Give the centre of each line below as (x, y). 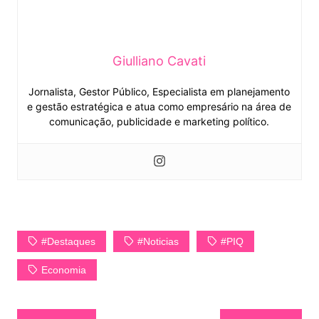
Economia (63, 270)
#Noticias (158, 242)
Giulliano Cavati (159, 61)
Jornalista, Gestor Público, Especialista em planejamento (159, 92)
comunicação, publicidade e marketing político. (159, 122)
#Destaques (68, 242)
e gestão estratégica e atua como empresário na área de (159, 107)
